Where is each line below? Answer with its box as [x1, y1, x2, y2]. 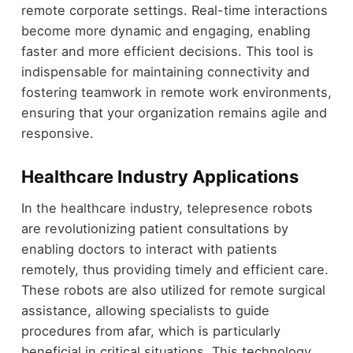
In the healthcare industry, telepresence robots [20, 200, 313, 217]
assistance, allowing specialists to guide [20, 303, 269, 319]
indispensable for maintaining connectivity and [20, 64, 310, 80]
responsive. [20, 125, 94, 142]
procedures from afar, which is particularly [20, 323, 281, 340]
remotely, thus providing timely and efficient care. [20, 262, 329, 278]
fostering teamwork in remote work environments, [20, 84, 332, 101]
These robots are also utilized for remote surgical [20, 282, 325, 299]
